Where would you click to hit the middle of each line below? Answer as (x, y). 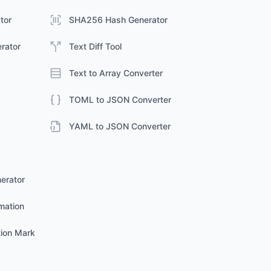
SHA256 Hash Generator (118, 20)
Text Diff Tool (95, 46)
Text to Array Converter (116, 73)
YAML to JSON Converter (120, 126)
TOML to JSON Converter (120, 100)
